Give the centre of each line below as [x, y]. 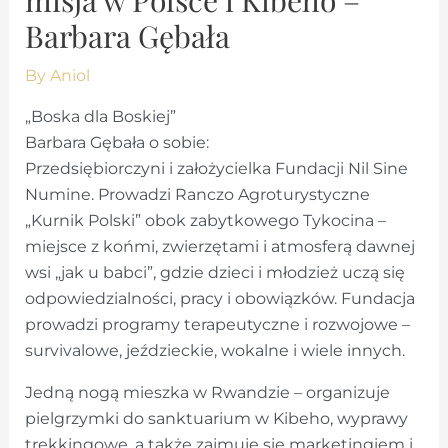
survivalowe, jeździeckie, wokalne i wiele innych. [215, 350]
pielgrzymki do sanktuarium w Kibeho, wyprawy [217, 418]
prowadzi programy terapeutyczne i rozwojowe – [218, 324]
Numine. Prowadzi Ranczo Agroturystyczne [198, 194]
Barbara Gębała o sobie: [117, 142]
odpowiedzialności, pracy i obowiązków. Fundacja [220, 298]
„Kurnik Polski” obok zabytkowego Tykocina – [206, 220]
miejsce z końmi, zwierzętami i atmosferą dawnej [220, 246]
